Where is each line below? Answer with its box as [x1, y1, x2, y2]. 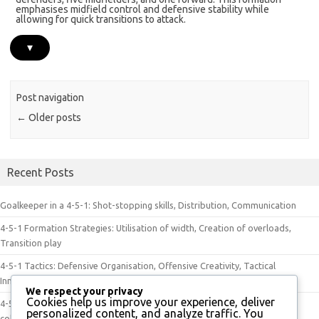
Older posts [26, 111, 82, 123]
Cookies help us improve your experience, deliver [26, 296, 275, 309]
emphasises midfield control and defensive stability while [16, 4, 270, 16]
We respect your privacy [26, 286, 143, 298]
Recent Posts [7, 166, 74, 179]
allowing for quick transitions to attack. [16, 14, 187, 26]
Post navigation [16, 91, 85, 103]
